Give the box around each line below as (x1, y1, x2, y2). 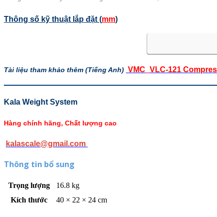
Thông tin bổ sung (4, 159, 75, 170)
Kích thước (10, 195, 47, 204)
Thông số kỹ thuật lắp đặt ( (4, 15, 102, 24)
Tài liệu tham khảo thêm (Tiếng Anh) (4, 66, 126, 74)
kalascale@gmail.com (6, 139, 88, 148)
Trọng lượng (8, 181, 50, 189)
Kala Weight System (4, 98, 79, 107)
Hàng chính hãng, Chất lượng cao (4, 119, 117, 127)
